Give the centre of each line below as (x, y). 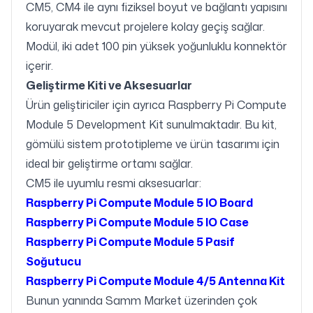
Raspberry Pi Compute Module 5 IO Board (139, 203)
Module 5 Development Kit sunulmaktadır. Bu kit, (151, 125)
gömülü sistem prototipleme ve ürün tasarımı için (153, 144)
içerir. (39, 66)
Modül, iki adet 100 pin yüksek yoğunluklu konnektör (156, 46)
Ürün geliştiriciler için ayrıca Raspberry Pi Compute (156, 105)
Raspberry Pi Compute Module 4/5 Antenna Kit (155, 281)
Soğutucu (53, 262)
